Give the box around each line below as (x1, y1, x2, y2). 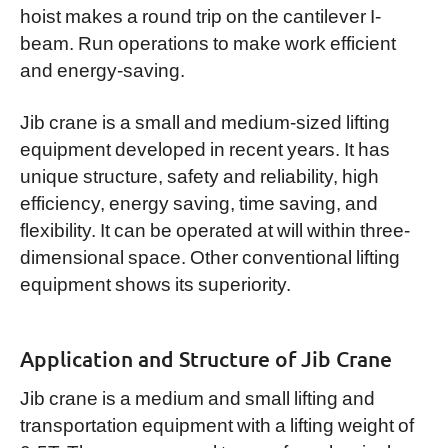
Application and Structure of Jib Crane (19, 345, 392, 373)
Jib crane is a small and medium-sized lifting (19, 108, 390, 133)
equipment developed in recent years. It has (19, 135, 390, 160)
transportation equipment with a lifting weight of (19, 411, 414, 436)
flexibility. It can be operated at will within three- (19, 216, 410, 241)
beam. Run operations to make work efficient (19, 29, 396, 54)
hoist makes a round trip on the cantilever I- (19, 2, 381, 27)
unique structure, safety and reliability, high (19, 162, 379, 187)
